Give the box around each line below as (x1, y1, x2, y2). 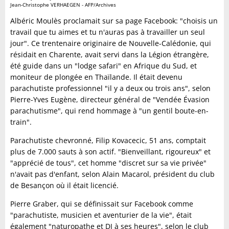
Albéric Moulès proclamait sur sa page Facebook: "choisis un (10, 16, 218, 26)
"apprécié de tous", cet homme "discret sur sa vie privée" (10, 158, 207, 168)
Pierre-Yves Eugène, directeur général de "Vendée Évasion (10, 95, 210, 105)
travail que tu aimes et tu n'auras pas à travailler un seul (10, 27, 205, 37)
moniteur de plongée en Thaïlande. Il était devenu (10, 72, 182, 82)
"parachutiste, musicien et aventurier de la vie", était (10, 210, 192, 220)
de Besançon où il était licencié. (10, 180, 119, 191)
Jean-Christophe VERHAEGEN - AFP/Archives (10, 1, 116, 9)
